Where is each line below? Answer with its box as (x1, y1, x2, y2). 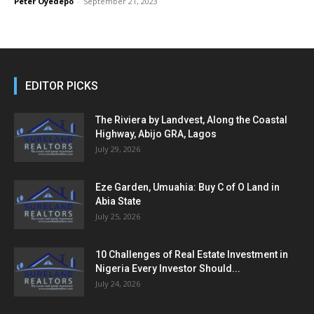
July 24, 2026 (95, 278, 140, 289)
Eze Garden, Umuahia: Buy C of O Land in (95, 182, 280, 193)
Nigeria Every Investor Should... (95, 263, 240, 275)
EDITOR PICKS (25, 79, 98, 93)
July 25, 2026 (95, 211, 140, 222)
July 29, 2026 (95, 144, 140, 155)
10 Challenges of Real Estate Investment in (95, 249, 288, 261)
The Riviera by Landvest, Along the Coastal (95, 114, 287, 126)
